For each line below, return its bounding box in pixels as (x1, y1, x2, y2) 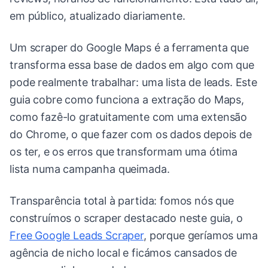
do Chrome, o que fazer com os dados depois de (10, 128, 252, 141)
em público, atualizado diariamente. (10, 10, 185, 23)
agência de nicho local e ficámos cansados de (10, 246, 237, 260)
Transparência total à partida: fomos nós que (10, 194, 234, 208)
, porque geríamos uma (144, 229, 258, 242)
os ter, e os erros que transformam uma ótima (10, 145, 237, 159)
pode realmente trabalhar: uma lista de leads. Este (10, 76, 257, 89)
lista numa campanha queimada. (10, 163, 170, 176)
